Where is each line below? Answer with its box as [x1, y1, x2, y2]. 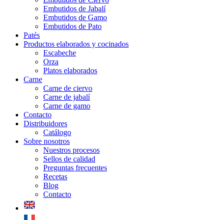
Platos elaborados [43, 66, 97, 75]
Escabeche [43, 49, 76, 57]
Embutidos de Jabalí [43, 4, 106, 13]
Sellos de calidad [43, 155, 95, 163]
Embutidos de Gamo [43, 13, 107, 22]
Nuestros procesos [43, 146, 100, 154]
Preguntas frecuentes [43, 164, 107, 172]
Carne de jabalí [43, 93, 90, 101]
